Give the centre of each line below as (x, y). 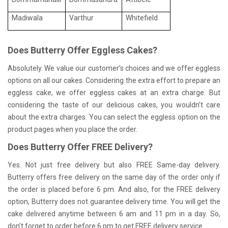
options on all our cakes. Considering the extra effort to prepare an (114, 80)
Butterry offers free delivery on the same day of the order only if (114, 177)
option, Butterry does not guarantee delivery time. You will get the (114, 201)
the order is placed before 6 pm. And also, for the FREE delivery (114, 189)
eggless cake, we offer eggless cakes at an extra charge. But (114, 92)
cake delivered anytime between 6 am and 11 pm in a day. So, (114, 213)
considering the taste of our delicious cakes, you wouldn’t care (114, 105)
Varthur (82, 18)
